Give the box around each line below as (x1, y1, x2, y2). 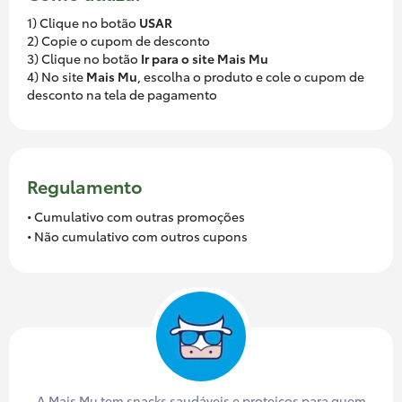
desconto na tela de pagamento (27, 84, 217, 103)
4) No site (27, 66, 86, 85)
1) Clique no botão (27, 13, 139, 31)
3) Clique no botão (27, 48, 141, 67)
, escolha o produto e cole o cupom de (137, 66, 364, 85)
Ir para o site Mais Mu (141, 48, 268, 67)
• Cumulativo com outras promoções (27, 206, 245, 225)
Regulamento (27, 172, 143, 198)
